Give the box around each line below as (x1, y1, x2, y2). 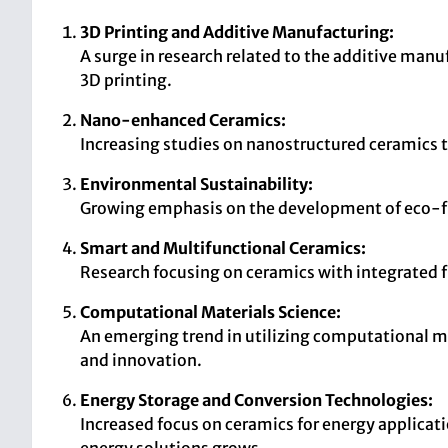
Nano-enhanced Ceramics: (80, 110, 286, 130)
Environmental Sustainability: (80, 174, 313, 194)
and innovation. (80, 350, 202, 370)
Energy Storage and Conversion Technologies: (80, 390, 433, 410)
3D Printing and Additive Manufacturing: (80, 22, 394, 42)
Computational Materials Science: (80, 302, 341, 322)
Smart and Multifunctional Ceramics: (80, 238, 366, 258)
